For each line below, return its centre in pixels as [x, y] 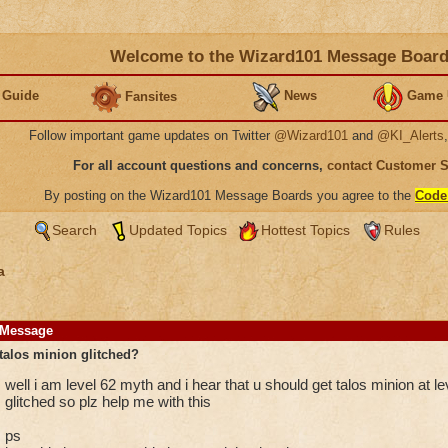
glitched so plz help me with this [107, 401]
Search [74, 230]
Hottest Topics [305, 230]
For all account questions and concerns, [200, 165]
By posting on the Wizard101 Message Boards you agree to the [229, 195]
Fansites [151, 96]
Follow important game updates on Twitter [151, 135]
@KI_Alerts [410, 135]
